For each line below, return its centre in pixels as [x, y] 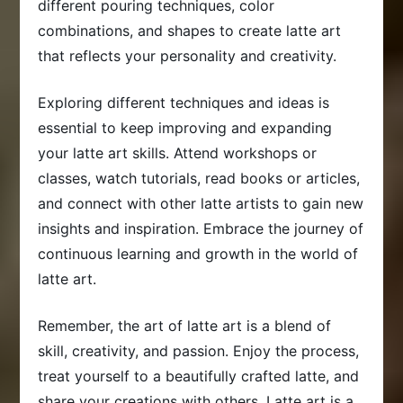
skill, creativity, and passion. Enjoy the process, [199, 350]
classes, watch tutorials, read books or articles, [199, 178]
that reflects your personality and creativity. [188, 55]
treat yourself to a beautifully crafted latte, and [199, 376]
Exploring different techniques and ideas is [184, 102]
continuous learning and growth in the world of [198, 253]
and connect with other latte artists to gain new [201, 203]
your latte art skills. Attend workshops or [178, 152]
